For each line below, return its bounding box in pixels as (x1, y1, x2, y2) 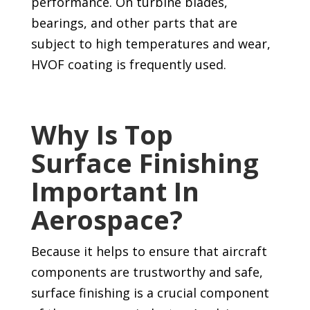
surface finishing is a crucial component (30, 284, 269, 302)
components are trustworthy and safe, (30, 264, 263, 281)
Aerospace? (30, 201, 183, 238)
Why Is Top (30, 116, 173, 153)
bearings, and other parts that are (30, 15, 237, 32)
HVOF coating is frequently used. (30, 56, 226, 73)
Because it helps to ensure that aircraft (30, 243, 267, 260)
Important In (30, 173, 199, 210)
